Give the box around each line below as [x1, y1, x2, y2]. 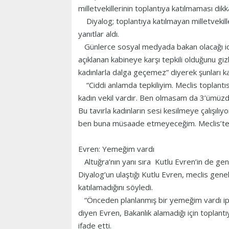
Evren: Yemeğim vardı [78, 144, 154, 154]
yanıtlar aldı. [78, 29, 119, 39]
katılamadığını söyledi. [78, 182, 155, 193]
